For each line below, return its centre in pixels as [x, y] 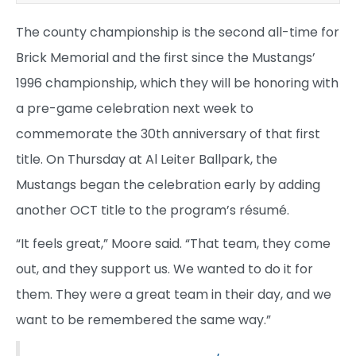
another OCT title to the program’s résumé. [153, 210]
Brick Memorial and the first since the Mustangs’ [166, 57]
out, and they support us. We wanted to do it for [164, 269]
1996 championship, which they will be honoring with [177, 83]
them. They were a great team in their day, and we [174, 294]
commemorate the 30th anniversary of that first [168, 133]
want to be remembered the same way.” [143, 319]
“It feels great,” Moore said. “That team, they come [173, 243]
